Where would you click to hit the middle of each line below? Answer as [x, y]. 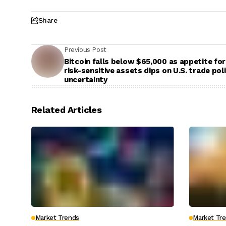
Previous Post [85, 50]
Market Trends [57, 218]
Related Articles [67, 110]
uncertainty [86, 80]
